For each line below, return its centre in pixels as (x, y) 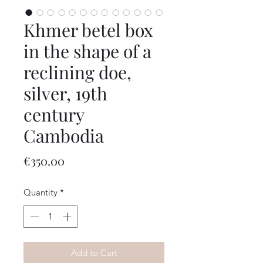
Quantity (41, 192)
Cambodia (64, 135)
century (54, 114)
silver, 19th (65, 93)
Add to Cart (94, 253)
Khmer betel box (88, 30)
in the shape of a (87, 51)
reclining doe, (77, 72)
